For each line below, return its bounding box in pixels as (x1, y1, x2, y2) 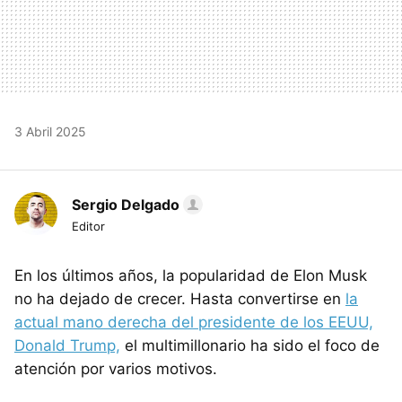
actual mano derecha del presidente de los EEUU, (14, 312, 373, 331)
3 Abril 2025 (14, 123, 86, 139)
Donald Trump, (14, 336, 120, 354)
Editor (72, 218, 105, 233)
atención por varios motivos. (14, 359, 217, 378)
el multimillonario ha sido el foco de (120, 336, 380, 354)
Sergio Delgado (72, 195, 179, 214)
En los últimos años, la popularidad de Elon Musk (14, 266, 367, 284)
